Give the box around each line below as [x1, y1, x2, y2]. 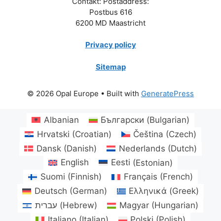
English [61, 157, 89, 168]
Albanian [43, 114, 79, 125]
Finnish [71, 172, 99, 182]
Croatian [74, 129, 109, 139]
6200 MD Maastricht [75, 18, 146, 28]
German [72, 186, 104, 196]
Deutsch [34, 186, 67, 196]
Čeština [133, 129, 164, 139]
